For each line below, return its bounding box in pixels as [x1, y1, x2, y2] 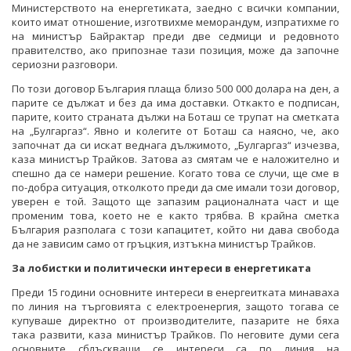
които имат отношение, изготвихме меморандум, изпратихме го [12, 15, 339, 30]
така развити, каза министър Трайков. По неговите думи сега [12, 327, 339, 342]
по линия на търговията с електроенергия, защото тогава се [12, 299, 339, 314]
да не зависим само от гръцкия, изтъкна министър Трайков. [12, 237, 320, 251]
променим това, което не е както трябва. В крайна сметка [12, 208, 339, 223]
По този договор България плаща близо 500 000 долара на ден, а [12, 81, 339, 96]
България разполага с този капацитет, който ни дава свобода [12, 223, 339, 237]
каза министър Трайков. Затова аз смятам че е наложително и [12, 152, 339, 167]
